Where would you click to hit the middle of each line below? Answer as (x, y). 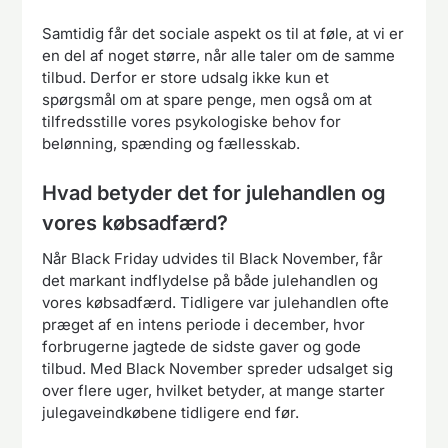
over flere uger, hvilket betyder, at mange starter (214, 390)
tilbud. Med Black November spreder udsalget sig (218, 368)
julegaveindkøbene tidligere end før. (171, 412)
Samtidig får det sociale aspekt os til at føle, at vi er (223, 34)
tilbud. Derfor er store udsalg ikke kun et (186, 78)
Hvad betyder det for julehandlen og (214, 192)
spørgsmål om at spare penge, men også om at (207, 100)
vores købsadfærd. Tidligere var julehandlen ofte (216, 302)
